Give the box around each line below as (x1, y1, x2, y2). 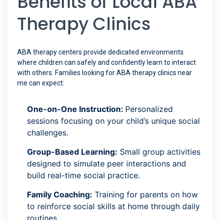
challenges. (27, 128, 68, 138)
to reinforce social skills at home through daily (27, 201, 200, 212)
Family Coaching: (27, 190, 92, 200)
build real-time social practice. (27, 170, 140, 181)
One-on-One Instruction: (27, 104, 125, 114)
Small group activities (117, 147, 200, 157)
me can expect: (17, 79, 64, 87)
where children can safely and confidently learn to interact (17, 58, 196, 67)
